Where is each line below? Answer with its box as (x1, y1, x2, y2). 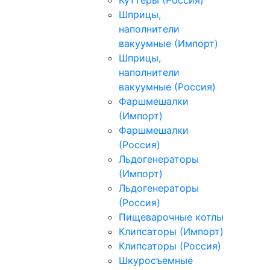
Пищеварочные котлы (119, 210, 224, 223)
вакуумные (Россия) (119, 80, 216, 93)
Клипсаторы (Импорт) (119, 225, 224, 237)
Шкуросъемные (119, 254, 193, 266)
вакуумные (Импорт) (119, 37, 218, 49)
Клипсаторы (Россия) (119, 239, 221, 252)
